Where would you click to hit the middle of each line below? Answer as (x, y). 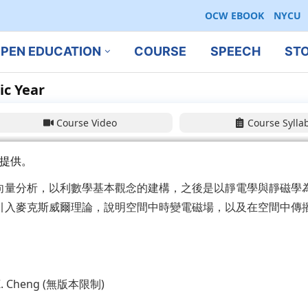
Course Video (87, 122)
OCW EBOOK (234, 15)
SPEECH (235, 52)
